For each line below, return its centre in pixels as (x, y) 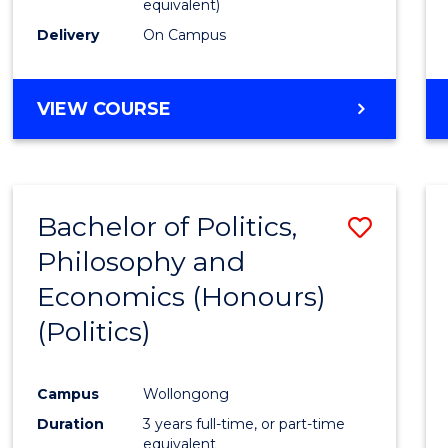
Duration (71, 423)
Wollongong (186, 393)
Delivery (68, 34)
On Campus (185, 34)
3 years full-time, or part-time (244, 423)
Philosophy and (141, 261)
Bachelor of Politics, (167, 226)
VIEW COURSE (104, 108)
